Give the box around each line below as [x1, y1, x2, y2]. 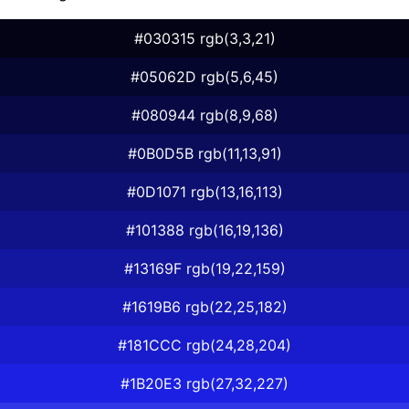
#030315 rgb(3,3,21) [133, 28, 276, 47]
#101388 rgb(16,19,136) [125, 220, 284, 239]
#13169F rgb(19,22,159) [123, 258, 286, 278]
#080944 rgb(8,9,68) [131, 105, 278, 124]
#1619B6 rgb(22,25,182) [121, 297, 288, 316]
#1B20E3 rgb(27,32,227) [121, 373, 288, 393]
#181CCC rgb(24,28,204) [118, 335, 291, 354]
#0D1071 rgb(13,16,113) [126, 182, 283, 201]
